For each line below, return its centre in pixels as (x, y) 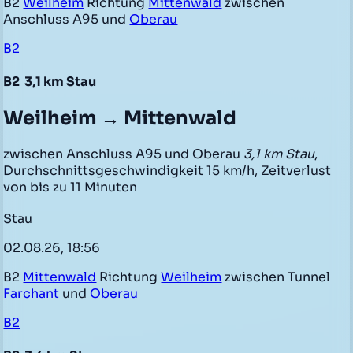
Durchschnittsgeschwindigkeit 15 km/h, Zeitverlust (167, 171)
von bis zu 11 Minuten (71, 188)
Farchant (32, 293)
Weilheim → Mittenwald (120, 119)
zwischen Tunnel (276, 277)
